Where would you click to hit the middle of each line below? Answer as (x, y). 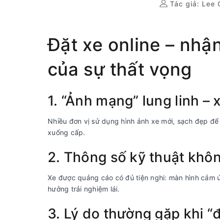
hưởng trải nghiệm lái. (84, 189)
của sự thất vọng (120, 69)
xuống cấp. (67, 132)
